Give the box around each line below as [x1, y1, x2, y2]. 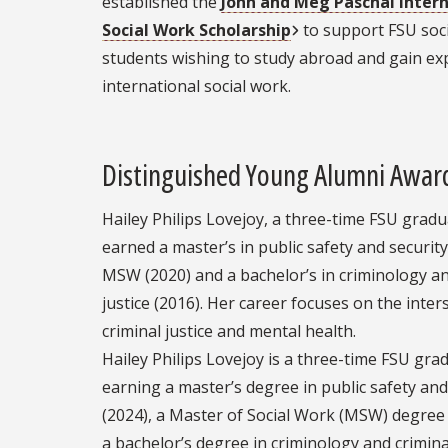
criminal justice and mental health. [102, 320, 356, 343]
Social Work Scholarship [102, 18, 291, 41]
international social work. [102, 74, 291, 97]
